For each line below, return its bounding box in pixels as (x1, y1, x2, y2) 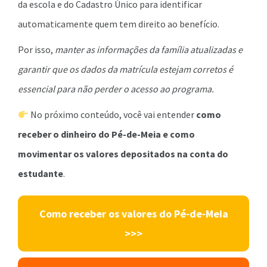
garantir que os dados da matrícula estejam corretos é (18, 63, 233, 76)
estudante (18, 167, 63, 180)
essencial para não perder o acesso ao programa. (18, 83, 214, 95)
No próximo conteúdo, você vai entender (29, 108, 197, 121)
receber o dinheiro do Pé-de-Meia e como (18, 128, 195, 141)
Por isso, (18, 44, 55, 56)
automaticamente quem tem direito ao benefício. (18, 18, 219, 30)
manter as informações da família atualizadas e (55, 44, 243, 56)
